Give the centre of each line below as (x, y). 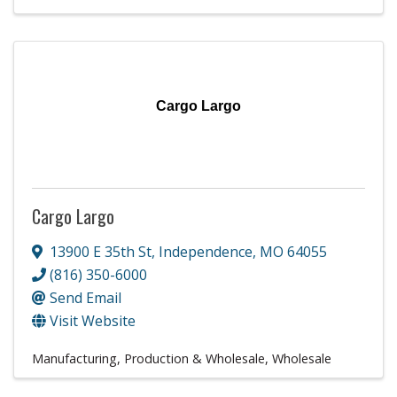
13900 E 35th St (101, 251)
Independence (206, 251)
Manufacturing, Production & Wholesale (148, 358)
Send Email (86, 297)
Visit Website (93, 320)
